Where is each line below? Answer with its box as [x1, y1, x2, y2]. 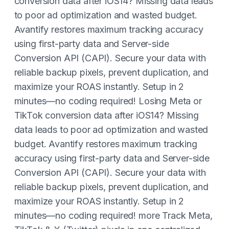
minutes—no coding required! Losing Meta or [14, 96, 202, 106]
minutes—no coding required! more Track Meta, [14, 210, 213, 221]
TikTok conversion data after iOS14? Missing [14, 110, 199, 121]
